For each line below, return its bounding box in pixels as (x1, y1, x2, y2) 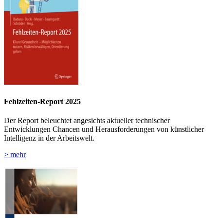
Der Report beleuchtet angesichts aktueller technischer (4, 116, 170, 125)
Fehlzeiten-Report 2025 (4, 97, 81, 106)
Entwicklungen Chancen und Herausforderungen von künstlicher (4, 125, 204, 133)
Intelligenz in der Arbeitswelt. (4, 133, 94, 142)
